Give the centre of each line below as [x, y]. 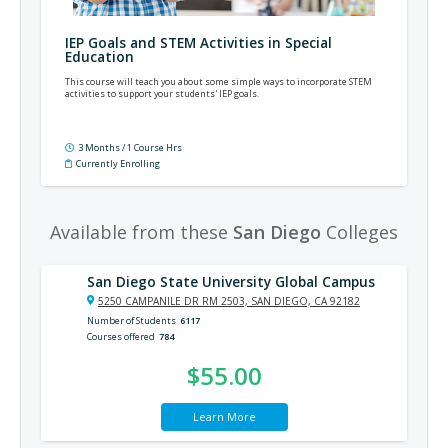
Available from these [141, 231]
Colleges [359, 231]
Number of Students [131, 320]
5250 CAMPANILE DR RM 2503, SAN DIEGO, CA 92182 [229, 300]
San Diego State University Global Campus [231, 281]
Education [99, 56]
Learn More [224, 416]
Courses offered [121, 336]
